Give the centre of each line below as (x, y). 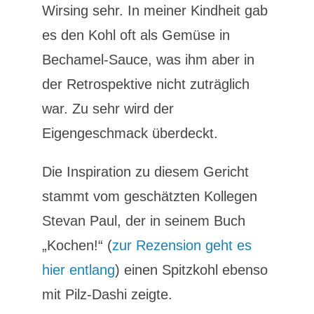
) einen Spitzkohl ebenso (191, 270)
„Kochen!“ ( (77, 245)
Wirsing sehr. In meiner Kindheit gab (155, 11)
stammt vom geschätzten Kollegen (149, 196)
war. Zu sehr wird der (108, 109)
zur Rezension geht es (182, 245)
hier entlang (78, 270)
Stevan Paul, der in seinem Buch (143, 221)
